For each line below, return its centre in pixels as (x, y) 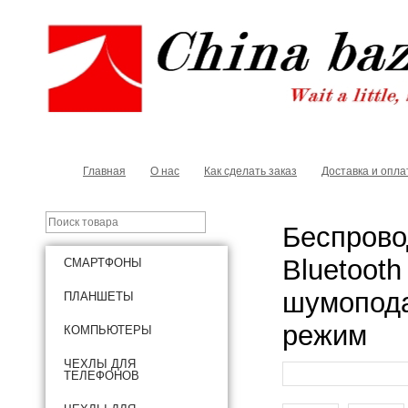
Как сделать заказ (250, 171)
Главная (104, 171)
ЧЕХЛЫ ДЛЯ (100, 364)
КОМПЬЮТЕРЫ (108, 330)
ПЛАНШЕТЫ (99, 296)
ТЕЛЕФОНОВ (102, 376)
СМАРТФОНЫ (103, 263)
